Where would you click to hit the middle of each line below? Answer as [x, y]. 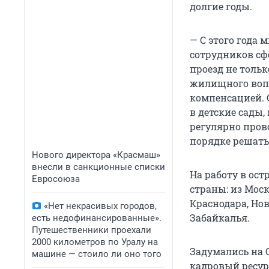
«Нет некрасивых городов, [100, 206]
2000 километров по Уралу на [95, 242]
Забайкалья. [220, 218]
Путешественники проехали [92, 230]
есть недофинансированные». [97, 218]
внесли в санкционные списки [98, 167]
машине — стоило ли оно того [97, 254]
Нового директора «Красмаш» [96, 155]
